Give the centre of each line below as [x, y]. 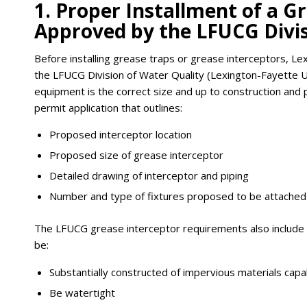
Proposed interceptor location [121, 135]
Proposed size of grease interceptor [136, 155]
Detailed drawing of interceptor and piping [149, 176]
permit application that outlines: [108, 107]
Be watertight [82, 293]
